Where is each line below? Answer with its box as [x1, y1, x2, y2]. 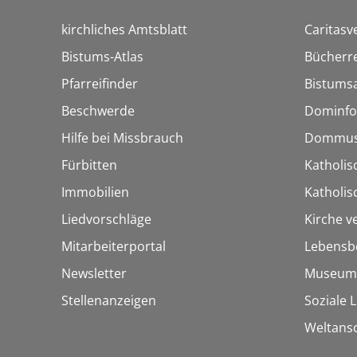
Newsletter [61, 265, 127, 283]
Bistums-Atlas [61, 48, 143, 66]
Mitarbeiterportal [61, 237, 166, 256]
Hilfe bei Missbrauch [61, 129, 183, 147]
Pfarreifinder [61, 75, 138, 93]
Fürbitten [61, 156, 117, 175]
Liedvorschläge [61, 210, 151, 229]
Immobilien [61, 183, 129, 202]
